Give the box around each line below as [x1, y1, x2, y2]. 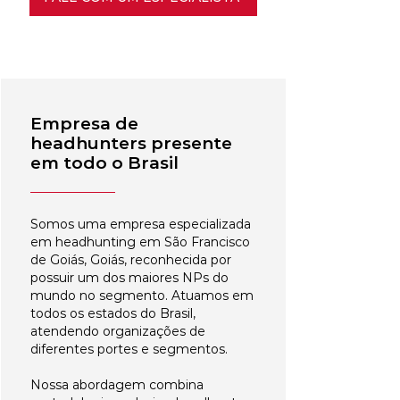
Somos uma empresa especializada [30, 216, 251, 232]
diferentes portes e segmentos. [30, 341, 228, 357]
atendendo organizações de [30, 323, 205, 339]
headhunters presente [30, 133, 232, 154]
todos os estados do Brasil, [30, 305, 196, 321]
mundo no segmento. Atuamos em [30, 287, 254, 304]
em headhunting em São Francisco [30, 234, 250, 250]
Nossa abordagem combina [30, 377, 204, 393]
